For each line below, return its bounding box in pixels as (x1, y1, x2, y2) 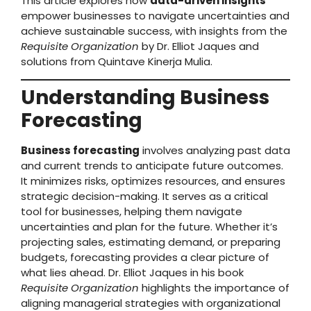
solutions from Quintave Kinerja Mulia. (21, 54, 212, 69)
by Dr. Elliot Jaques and (139, 39, 259, 53)
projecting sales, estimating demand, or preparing (21, 235, 280, 250)
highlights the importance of (139, 280, 289, 296)
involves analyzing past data (140, 143, 290, 158)
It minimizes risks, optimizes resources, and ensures (21, 174, 285, 189)
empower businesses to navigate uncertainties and (21, 8, 289, 23)
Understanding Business (21, 84, 269, 112)
